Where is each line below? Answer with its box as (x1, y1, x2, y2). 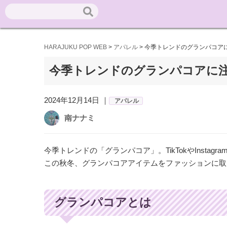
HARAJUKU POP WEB (44, 44, 107, 51)
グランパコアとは (54, 196, 152, 209)
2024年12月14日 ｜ (44, 95, 109, 104)
